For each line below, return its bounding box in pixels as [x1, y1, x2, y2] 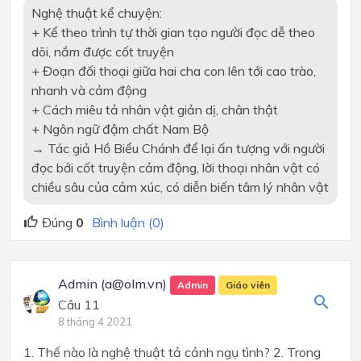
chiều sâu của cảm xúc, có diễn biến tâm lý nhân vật [31, 179, 329, 196]
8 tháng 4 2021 [57, 315, 132, 328]
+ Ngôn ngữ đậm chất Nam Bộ [31, 121, 209, 138]
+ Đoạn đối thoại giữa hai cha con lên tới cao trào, [31, 63, 316, 80]
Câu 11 [57, 297, 100, 313]
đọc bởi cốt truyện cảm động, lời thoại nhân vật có [31, 160, 320, 176]
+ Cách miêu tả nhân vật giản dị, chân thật [31, 102, 278, 118]
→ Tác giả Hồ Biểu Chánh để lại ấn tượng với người [31, 140, 325, 157]
